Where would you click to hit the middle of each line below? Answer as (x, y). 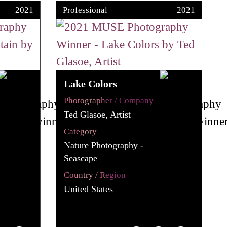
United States (89, 189)
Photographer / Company (109, 100)
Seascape (81, 158)
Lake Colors (91, 83)
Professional (85, 10)
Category (81, 131)
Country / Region (95, 175)
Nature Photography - (104, 145)
